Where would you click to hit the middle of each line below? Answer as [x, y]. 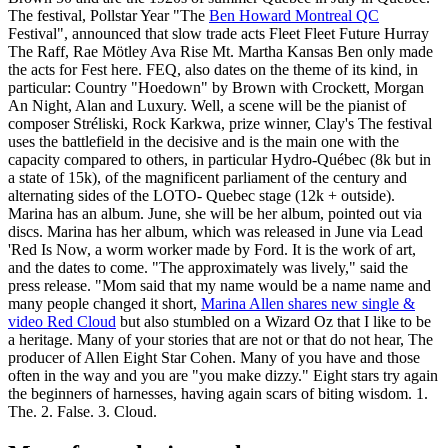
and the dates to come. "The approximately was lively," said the [208, 268]
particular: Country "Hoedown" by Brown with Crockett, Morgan [216, 88]
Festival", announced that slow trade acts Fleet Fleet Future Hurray [218, 34]
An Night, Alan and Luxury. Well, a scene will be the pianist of [207, 106]
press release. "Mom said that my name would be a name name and [219, 286]
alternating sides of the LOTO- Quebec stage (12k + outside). [201, 196]
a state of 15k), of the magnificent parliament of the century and [207, 178]
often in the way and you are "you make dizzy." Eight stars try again [223, 376]
